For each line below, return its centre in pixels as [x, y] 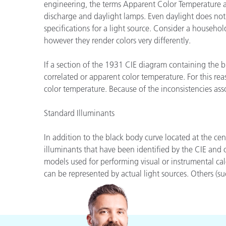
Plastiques [75, 11]
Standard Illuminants [79, 113]
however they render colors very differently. [117, 40]
